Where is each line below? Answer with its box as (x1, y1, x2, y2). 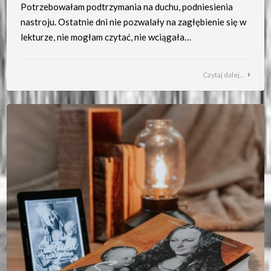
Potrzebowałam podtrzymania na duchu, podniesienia (20, 1, 233, 13)
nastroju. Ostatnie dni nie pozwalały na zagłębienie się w (20, 16, 246, 28)
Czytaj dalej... (203, 70, 246, 79)
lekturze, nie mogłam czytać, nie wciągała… (20, 31, 191, 43)
